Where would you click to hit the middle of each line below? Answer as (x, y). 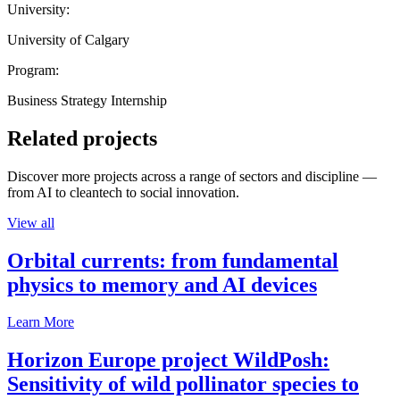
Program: (33, 70)
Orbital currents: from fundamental (173, 260)
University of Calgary (68, 39)
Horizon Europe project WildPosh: (168, 360)
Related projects (82, 138)
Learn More (41, 322)
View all (31, 222)
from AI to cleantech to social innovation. (123, 192)
